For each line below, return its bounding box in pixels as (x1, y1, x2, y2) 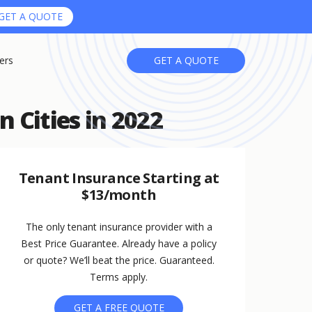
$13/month (81, 185, 156, 205)
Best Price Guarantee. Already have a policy (21, 237, 217, 251)
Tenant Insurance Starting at (18, 169, 219, 188)
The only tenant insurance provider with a (25, 220, 212, 234)
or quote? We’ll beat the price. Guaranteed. (23, 253, 214, 267)
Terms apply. (90, 270, 148, 284)
